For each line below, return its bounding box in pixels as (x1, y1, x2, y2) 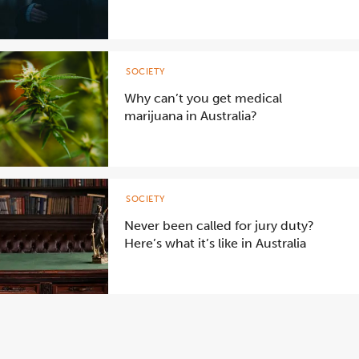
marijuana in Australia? (124, 107, 257, 123)
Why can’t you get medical (124, 90, 282, 106)
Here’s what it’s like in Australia (124, 235, 309, 251)
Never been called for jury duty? (124, 217, 314, 233)
